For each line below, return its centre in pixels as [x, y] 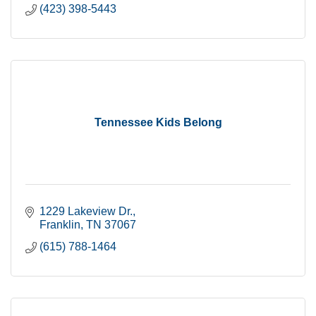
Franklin [60, 225]
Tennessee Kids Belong [158, 122]
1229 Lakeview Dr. [86, 211]
